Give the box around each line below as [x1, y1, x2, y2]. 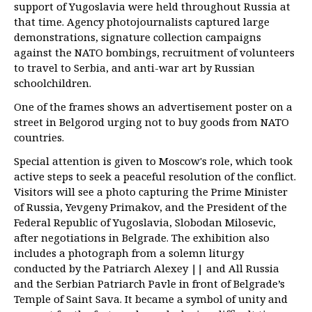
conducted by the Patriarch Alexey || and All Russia [14, 261, 279, 276]
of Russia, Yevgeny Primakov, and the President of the [14, 200, 287, 214]
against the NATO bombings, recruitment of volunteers [14, 45, 295, 60]
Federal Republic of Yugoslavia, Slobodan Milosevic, [14, 215, 276, 230]
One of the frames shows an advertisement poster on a [14, 100, 292, 114]
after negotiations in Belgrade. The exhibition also [14, 231, 270, 245]
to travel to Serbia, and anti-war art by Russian [14, 61, 255, 75]
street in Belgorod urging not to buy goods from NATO [14, 115, 289, 130]
